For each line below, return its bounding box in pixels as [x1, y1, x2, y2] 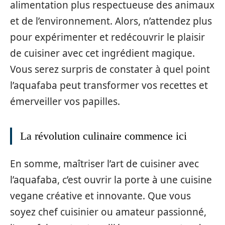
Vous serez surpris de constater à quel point [10, 62, 210, 76]
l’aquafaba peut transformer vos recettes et [10, 78, 208, 92]
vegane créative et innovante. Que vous [10, 189, 191, 203]
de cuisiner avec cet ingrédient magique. [10, 46, 195, 60]
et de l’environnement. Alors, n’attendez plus [10, 14, 212, 28]
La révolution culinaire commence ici [20, 129, 187, 142]
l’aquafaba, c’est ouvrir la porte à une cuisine [10, 173, 212, 187]
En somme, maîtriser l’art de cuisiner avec [10, 157, 199, 171]
